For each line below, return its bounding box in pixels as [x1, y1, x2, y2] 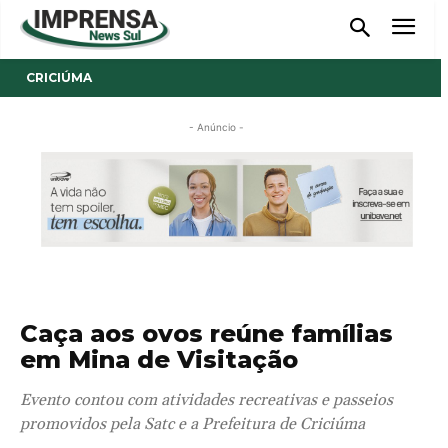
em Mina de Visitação [20, 345, 312, 375]
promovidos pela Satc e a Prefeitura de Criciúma [20, 414, 365, 435]
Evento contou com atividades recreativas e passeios [20, 390, 393, 411]
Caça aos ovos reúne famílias [20, 319, 393, 349]
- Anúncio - [189, 120, 244, 133]
